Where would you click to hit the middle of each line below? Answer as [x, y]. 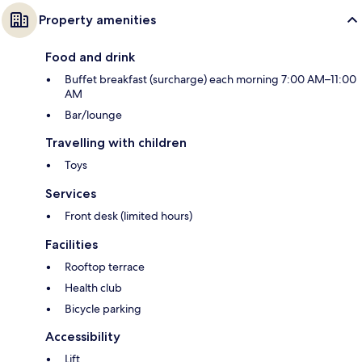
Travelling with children [116, 143]
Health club [93, 288]
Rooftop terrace [105, 267]
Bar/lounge [93, 115]
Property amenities [97, 20]
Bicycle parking [103, 309]
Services [71, 194]
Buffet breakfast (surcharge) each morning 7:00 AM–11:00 [210, 80]
